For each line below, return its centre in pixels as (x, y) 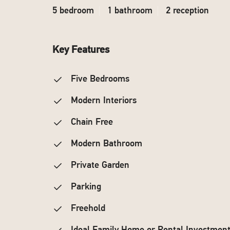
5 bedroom (73, 11)
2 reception (187, 11)
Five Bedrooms (99, 79)
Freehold (87, 209)
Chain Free (91, 122)
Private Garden (99, 166)
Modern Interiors (102, 101)
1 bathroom (130, 11)
